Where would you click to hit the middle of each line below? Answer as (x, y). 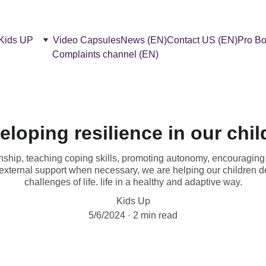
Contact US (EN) (202, 40)
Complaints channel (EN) (105, 54)
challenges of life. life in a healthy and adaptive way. (133, 182)
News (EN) (144, 40)
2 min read (155, 215)
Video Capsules (87, 40)
